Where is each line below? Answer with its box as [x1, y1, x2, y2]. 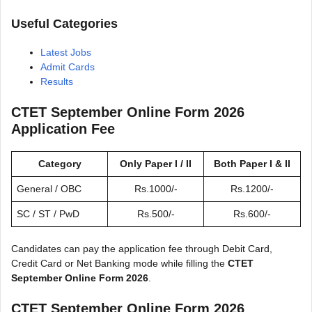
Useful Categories [11, 17, 118, 31]
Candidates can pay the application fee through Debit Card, [11, 243, 272, 255]
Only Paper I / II [120, 158, 192, 170]
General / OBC [17, 183, 81, 195]
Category [38, 158, 81, 170]
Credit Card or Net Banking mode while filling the [11, 258, 228, 270]
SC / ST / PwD [17, 208, 79, 220]
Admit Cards [40, 61, 95, 73]
